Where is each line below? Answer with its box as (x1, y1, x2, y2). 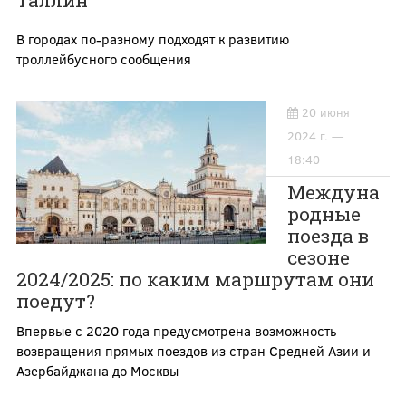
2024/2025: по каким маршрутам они (15, 266, 374, 293)
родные (286, 201, 361, 227)
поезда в (286, 223, 369, 249)
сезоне (286, 245, 350, 271)
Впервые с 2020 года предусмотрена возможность (15, 322, 336, 341)
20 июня (301, 104, 350, 121)
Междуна (286, 179, 380, 206)
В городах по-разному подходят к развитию (15, 30, 289, 48)
